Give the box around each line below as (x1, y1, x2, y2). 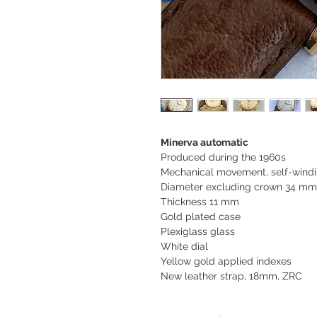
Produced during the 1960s (161, 151, 286, 163)
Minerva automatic (161, 136, 248, 148)
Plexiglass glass (161, 225, 235, 237)
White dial (161, 240, 208, 252)
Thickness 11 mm (161, 195, 239, 207)
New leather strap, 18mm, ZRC (161, 270, 302, 282)
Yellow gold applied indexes (161, 255, 292, 267)
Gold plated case (161, 210, 241, 222)
